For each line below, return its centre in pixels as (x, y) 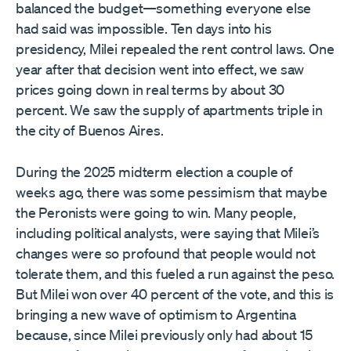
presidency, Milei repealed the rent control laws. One (175, 49)
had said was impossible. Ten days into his (144, 29)
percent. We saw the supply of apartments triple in (170, 110)
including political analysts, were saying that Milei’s (168, 233)
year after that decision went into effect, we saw (160, 69)
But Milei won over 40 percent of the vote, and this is (175, 294)
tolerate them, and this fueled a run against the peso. (175, 274)
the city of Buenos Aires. (90, 130)
